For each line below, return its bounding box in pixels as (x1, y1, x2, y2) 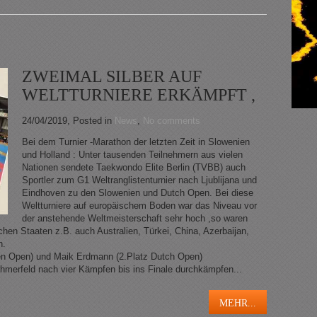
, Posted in (67, 115, 115, 127)
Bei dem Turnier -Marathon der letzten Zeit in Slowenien (22, 137, 250, 148)
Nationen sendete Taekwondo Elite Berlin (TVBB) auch (22, 162, 246, 173)
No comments (143, 115, 200, 127)
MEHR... (219, 298, 256, 309)
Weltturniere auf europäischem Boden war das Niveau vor (22, 200, 257, 212)
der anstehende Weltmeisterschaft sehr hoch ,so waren (22, 213, 248, 224)
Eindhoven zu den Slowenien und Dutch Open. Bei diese (22, 188, 253, 199)
